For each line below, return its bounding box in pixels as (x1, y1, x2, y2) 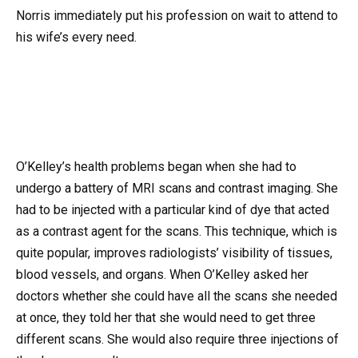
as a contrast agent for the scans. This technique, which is (16, 224, 337, 240)
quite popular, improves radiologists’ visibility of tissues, (16, 245, 332, 261)
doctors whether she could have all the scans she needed (16, 288, 337, 304)
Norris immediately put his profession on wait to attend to (16, 7, 338, 23)
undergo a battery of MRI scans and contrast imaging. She (16, 181, 338, 197)
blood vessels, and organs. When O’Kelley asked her (16, 267, 308, 283)
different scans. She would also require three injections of (16, 332, 339, 348)
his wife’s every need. (16, 29, 137, 45)
